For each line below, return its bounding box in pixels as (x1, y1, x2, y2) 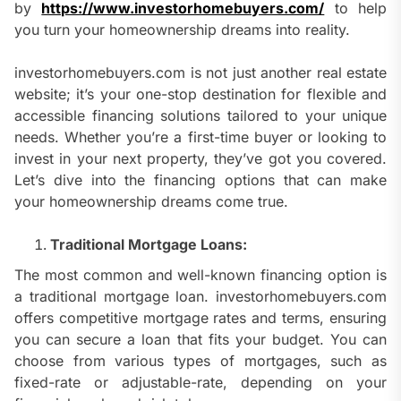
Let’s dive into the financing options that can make (14, 171, 387, 190)
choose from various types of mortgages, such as (14, 352, 387, 371)
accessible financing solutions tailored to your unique (14, 107, 387, 125)
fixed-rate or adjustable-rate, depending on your (14, 373, 387, 392)
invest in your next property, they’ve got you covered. (14, 149, 387, 168)
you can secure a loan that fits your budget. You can (14, 330, 387, 349)
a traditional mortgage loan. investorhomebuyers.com (14, 287, 387, 306)
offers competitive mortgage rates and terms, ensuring (14, 309, 387, 328)
